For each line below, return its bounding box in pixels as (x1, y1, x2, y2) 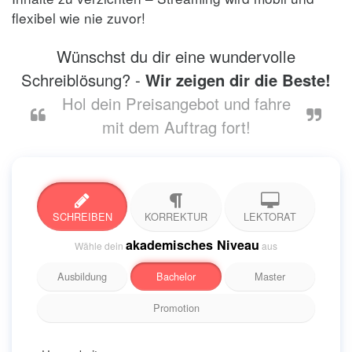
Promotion (152, 300, 200, 316)
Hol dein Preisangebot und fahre (61, 92, 291, 115)
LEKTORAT (243, 209, 296, 225)
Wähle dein (75, 239, 126, 253)
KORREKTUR (144, 209, 207, 225)
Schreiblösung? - (21, 68, 145, 92)
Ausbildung (57, 269, 108, 284)
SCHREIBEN (52, 209, 112, 225)
